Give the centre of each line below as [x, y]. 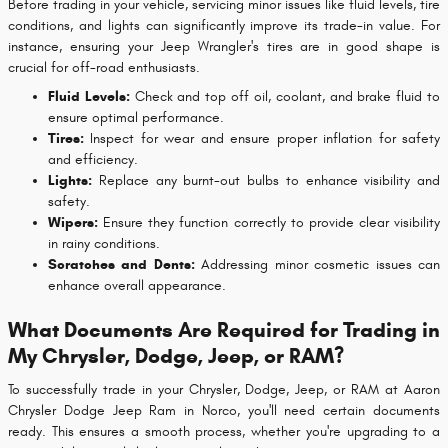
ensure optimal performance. [136, 117]
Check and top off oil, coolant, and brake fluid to [285, 96]
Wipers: [73, 222]
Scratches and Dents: [121, 264]
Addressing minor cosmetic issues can [317, 264]
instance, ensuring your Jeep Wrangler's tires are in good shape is [224, 46]
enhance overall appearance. [137, 285]
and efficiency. [93, 159]
